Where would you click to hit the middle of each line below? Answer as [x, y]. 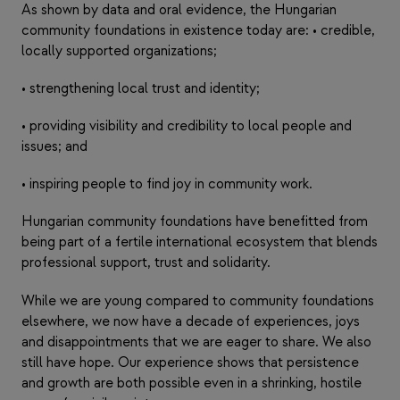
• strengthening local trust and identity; [141, 88]
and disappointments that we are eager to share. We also [196, 342]
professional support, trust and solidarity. [146, 263]
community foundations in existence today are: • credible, [198, 30]
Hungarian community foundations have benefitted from [195, 222]
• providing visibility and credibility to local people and [187, 127]
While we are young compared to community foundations [198, 301]
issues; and [54, 147]
